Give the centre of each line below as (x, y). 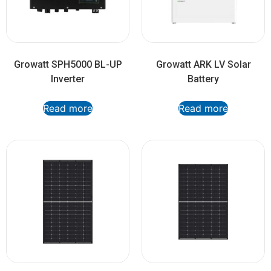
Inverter (68, 79)
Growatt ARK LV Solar (203, 65)
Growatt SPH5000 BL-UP (68, 65)
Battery (203, 79)
